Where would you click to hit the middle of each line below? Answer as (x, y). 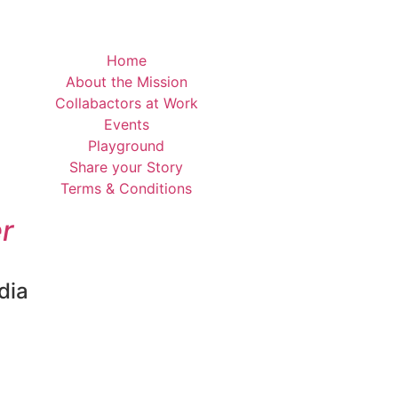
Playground (126, 146)
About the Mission (126, 82)
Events (126, 125)
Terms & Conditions (126, 189)
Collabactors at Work (126, 103)
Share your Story (126, 167)
